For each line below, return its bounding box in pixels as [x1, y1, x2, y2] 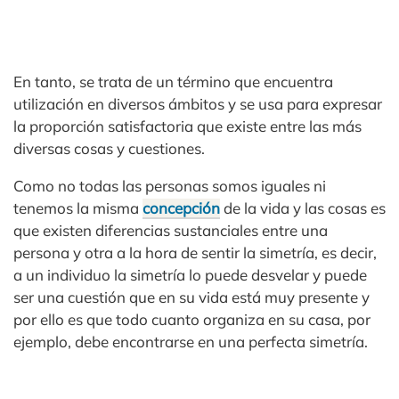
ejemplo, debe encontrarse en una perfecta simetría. [13, 332, 368, 351]
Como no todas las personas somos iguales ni [13, 176, 326, 195]
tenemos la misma [13, 199, 142, 217]
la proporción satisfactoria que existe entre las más [13, 117, 362, 135]
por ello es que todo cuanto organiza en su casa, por [13, 310, 370, 329]
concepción [142, 199, 220, 217]
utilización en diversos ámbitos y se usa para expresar [13, 94, 382, 113]
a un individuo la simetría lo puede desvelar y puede [13, 265, 367, 284]
